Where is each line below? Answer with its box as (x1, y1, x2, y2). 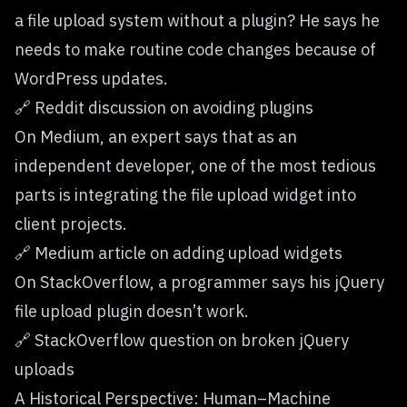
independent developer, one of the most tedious (15, 154, 376, 176)
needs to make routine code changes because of (15, 38, 376, 60)
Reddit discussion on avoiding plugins (31, 96, 313, 118)
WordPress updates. (15, 67, 168, 89)
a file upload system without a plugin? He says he (15, 9, 380, 31)
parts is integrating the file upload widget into (15, 184, 356, 205)
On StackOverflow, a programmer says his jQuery (15, 271, 384, 293)
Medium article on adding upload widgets (31, 242, 342, 263)
